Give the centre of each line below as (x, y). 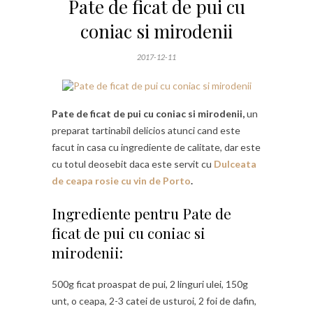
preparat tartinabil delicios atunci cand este (146, 130)
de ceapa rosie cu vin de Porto (121, 180)
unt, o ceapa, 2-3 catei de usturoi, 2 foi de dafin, (154, 300)
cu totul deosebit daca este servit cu (133, 163)
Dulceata (235, 163)
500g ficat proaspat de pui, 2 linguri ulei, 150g (150, 284)
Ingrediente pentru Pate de (141, 213)
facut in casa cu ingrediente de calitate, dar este (156, 147)
